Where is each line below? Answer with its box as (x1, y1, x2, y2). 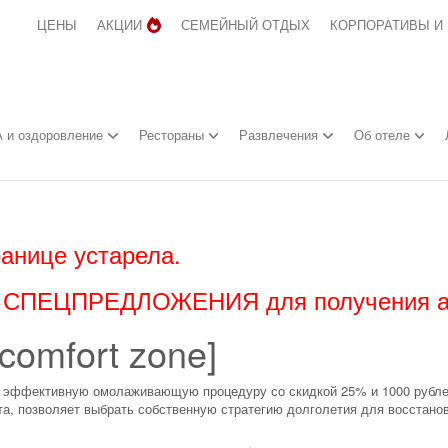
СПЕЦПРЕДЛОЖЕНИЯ (3, 282, 259, 317)
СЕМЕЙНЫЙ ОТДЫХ (181, 15, 311, 34)
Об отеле (353, 125, 414, 144)
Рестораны (138, 125, 208, 144)
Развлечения (239, 125, 323, 144)
